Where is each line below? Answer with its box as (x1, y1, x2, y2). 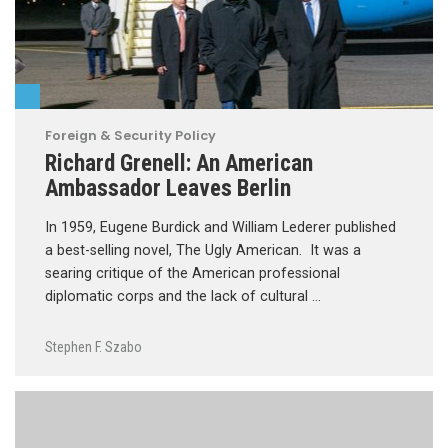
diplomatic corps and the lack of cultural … (45, 287, 321, 305)
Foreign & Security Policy (45, 126, 216, 144)
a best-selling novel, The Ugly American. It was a (45, 241, 361, 259)
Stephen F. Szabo (45, 339, 142, 356)
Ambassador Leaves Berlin (45, 173, 291, 202)
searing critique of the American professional (45, 264, 340, 282)
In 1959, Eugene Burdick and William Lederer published (45, 218, 396, 236)
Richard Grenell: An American (45, 148, 313, 177)
